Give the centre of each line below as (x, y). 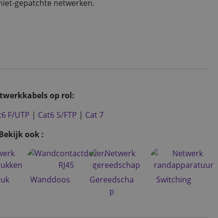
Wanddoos (50, 179)
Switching (173, 179)
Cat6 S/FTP (57, 115)
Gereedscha (112, 179)
